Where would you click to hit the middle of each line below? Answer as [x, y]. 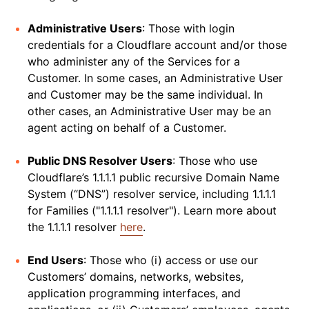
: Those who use [215, 161]
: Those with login [188, 28]
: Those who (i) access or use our [171, 260]
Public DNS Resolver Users [100, 161]
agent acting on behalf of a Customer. [127, 128]
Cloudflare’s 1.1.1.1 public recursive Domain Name [153, 177]
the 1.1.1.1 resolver [74, 227]
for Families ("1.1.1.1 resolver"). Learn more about [152, 210]
